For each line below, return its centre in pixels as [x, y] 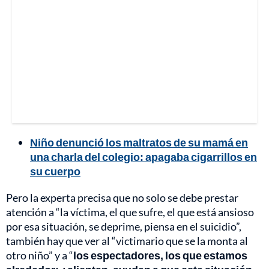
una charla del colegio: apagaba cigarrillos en [144, 156]
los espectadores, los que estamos [160, 255]
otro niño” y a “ [40, 255]
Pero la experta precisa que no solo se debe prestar [122, 197]
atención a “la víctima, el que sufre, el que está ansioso [130, 212]
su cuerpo [55, 171]
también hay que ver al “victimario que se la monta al [127, 240]
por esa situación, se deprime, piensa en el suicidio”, [124, 226]
